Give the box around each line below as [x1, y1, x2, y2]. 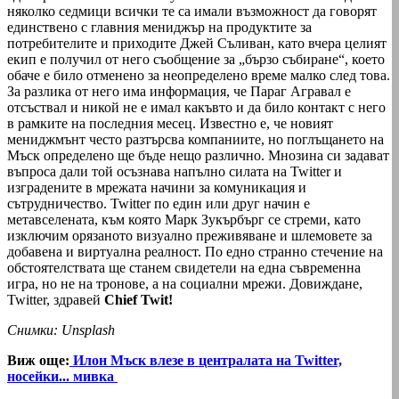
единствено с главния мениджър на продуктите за [7, 19, 312, 35]
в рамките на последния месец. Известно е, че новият [7, 115, 333, 131]
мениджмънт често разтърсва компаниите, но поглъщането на [7, 131, 384, 147]
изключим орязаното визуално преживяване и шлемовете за [7, 227, 372, 243]
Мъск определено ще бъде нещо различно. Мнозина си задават [7, 147, 389, 163]
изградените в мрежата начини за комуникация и [7, 179, 306, 195]
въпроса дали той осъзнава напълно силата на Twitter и [7, 163, 342, 179]
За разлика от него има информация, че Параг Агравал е [7, 83, 351, 99]
